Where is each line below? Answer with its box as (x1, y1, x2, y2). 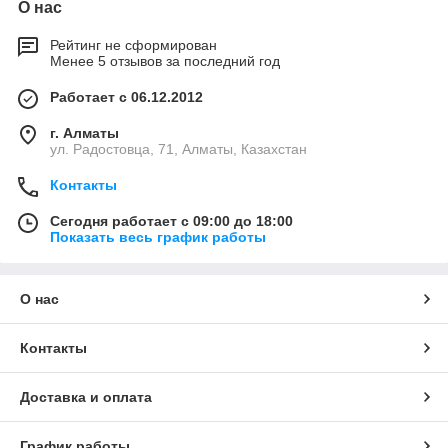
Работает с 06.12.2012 (50, 89, 203, 106)
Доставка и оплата (20, 389, 152, 406)
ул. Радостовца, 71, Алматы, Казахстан (50, 141, 307, 158)
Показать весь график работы (50, 229, 266, 246)
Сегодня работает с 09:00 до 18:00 (50, 213, 293, 230)
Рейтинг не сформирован (50, 37, 217, 54)
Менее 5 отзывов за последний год (50, 53, 280, 70)
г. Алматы (50, 125, 119, 142)
